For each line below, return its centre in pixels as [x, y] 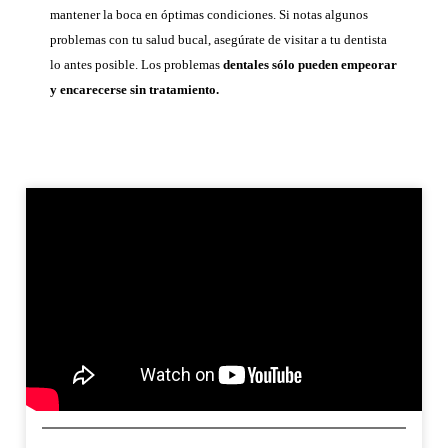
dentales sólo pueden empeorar [310, 64]
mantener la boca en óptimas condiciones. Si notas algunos [209, 14]
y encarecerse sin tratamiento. [134, 89]
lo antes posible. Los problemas [136, 64]
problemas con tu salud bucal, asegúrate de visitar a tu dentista [218, 39]
